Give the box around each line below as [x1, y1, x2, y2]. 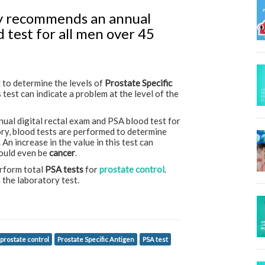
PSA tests [45, 164, 83, 174]
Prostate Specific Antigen [57, 235, 134, 243]
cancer [49, 147, 75, 158]
